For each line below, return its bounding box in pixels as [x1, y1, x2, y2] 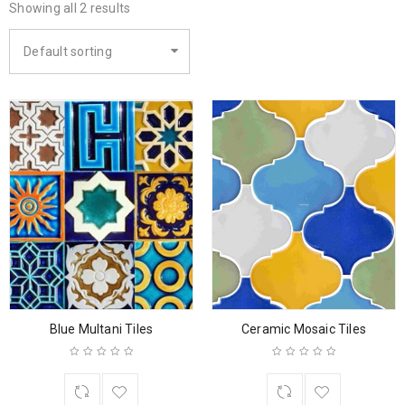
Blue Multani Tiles [49, 321, 154, 336]
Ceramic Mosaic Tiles [241, 321, 366, 336]
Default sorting [24, 44, 112, 59]
